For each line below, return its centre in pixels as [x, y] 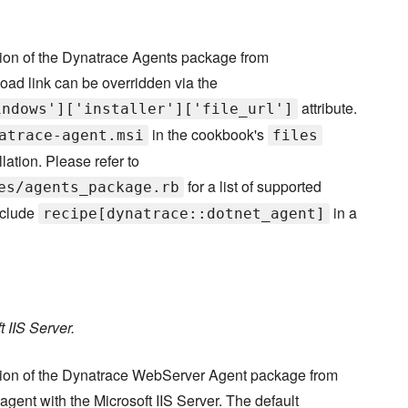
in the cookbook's [208, 135]
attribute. [327, 108]
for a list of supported [253, 187]
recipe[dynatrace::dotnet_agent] [184, 214]
